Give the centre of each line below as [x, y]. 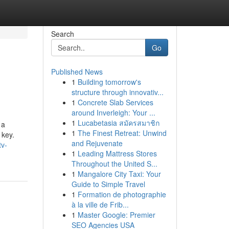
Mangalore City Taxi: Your [119, 174]
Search [62, 34]
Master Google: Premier [116, 215]
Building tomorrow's [109, 82]
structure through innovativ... [117, 92]
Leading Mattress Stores [117, 153]
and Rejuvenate [97, 143]
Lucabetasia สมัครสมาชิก [118, 123]
